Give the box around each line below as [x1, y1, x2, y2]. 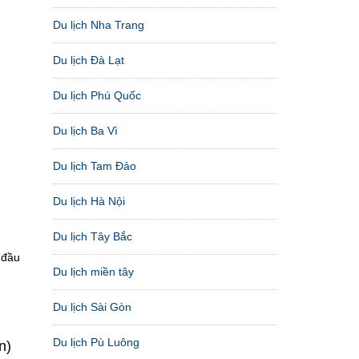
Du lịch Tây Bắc [53, 229, 132, 243]
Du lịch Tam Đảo [53, 159, 136, 172]
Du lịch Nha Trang [53, 18, 144, 31]
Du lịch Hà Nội [53, 194, 125, 208]
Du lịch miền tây [53, 264, 134, 278]
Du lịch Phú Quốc [53, 88, 141, 102]
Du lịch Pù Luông [53, 335, 139, 349]
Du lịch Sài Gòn [53, 300, 131, 313]
